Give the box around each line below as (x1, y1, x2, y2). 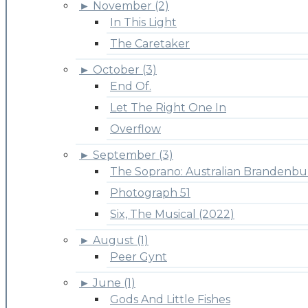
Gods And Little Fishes (110, 293, 230, 307)
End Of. (110, 80, 151, 93)
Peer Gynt (110, 250, 167, 264)
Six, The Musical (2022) (110, 208, 234, 221)
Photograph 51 (110, 186, 190, 200)
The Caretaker (110, 37, 190, 51)
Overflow (110, 122, 161, 136)
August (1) (93, 234, 148, 247)
